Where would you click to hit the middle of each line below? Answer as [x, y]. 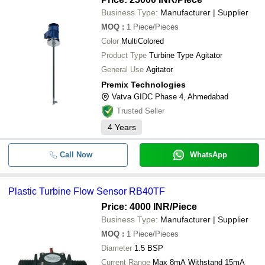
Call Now [76, 155]
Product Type [124, 55]
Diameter [117, 248]
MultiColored [143, 41]
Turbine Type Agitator [186, 55]
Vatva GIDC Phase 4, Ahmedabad [170, 97]
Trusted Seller [140, 111]
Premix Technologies [143, 85]
